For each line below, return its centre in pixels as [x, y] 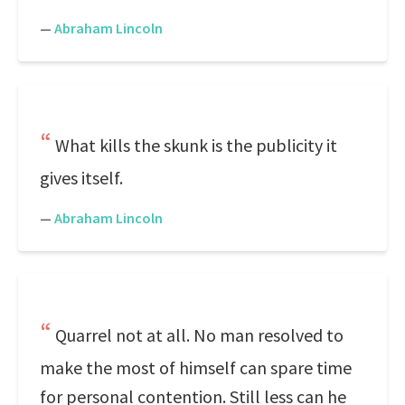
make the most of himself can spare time [196, 367]
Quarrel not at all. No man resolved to [199, 335]
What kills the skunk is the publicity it [196, 145]
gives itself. [81, 178]
